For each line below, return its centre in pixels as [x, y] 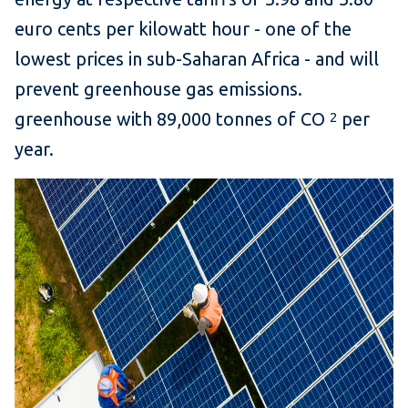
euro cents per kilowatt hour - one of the [183, 28]
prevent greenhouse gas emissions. [158, 88]
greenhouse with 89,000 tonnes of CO [172, 118]
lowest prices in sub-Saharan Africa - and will [197, 58]
